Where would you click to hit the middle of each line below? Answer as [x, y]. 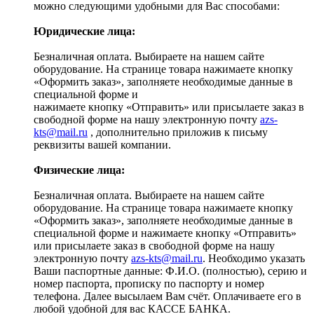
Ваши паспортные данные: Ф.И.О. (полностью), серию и [170, 271]
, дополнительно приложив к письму [178, 132]
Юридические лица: [86, 32]
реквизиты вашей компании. [104, 145]
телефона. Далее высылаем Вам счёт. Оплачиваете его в [168, 296]
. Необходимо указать [254, 259]
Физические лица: [79, 170]
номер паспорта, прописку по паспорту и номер [149, 284]
